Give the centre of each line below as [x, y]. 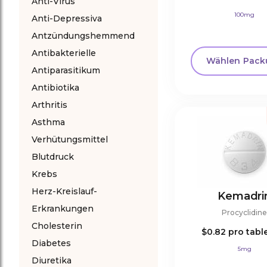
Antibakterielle [64, 53]
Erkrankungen [63, 209]
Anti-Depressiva [67, 18]
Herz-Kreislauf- [64, 191]
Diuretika [52, 260]
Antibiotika [55, 88]
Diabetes [51, 243]
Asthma [48, 122]
